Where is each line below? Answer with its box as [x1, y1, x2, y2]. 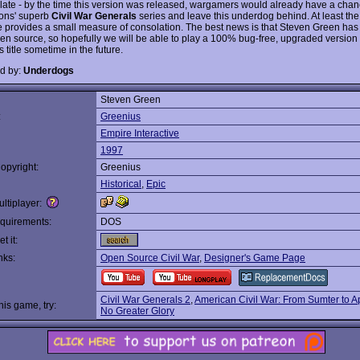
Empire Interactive [100, 128, 179, 139]
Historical [100, 178, 141, 190]
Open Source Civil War [100, 252, 199, 264]
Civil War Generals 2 [100, 294, 190, 305]
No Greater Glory [100, 305, 174, 317]
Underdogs [23, 64, 74, 76]
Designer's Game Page [204, 252, 305, 264]
